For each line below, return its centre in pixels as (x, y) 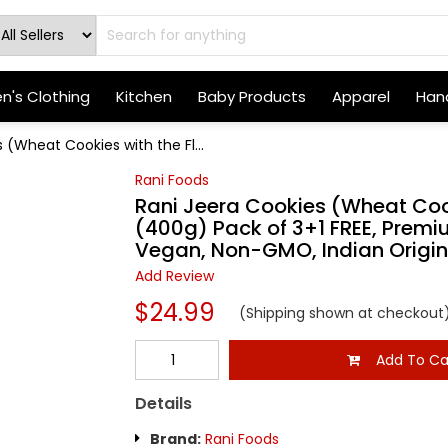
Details (163, 403)
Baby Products (251, 96)
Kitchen (143, 96)
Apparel (360, 96)
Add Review (174, 276)
